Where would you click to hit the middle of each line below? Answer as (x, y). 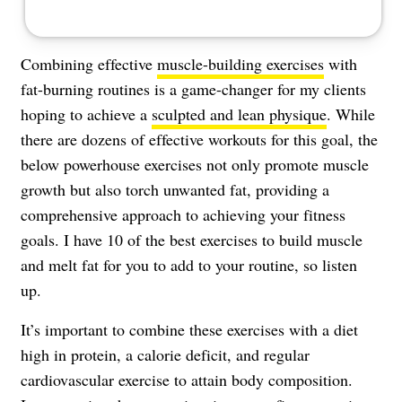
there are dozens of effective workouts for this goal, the (199, 139)
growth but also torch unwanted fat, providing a (175, 189)
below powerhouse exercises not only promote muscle (195, 164)
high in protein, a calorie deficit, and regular (165, 354)
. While (351, 114)
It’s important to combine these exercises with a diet (189, 329)
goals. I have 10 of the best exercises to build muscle (192, 239)
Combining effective (89, 63)
